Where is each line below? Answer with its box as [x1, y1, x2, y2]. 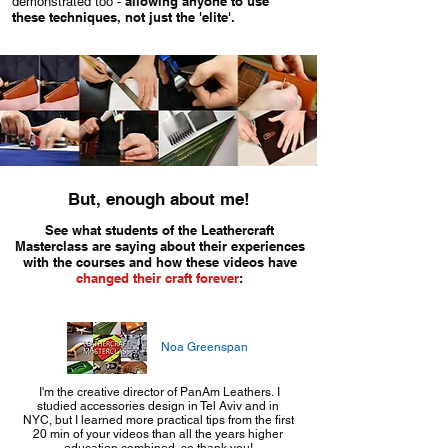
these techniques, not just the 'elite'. [12, 9, 235, 25]
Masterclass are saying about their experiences [14, 238, 305, 254]
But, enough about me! [67, 189, 250, 209]
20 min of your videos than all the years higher [33, 427, 283, 441]
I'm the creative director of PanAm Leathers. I [36, 385, 280, 399]
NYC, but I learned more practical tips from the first [22, 413, 294, 427]
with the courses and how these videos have [22, 254, 297, 270]
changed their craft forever [76, 270, 239, 286]
